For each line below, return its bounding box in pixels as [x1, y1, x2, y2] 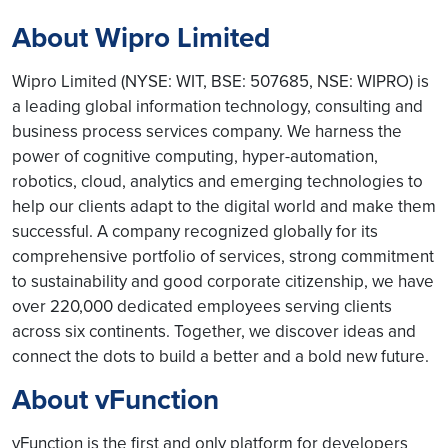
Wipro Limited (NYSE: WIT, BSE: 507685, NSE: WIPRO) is [12, 69, 429, 93]
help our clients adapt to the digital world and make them [12, 194, 436, 218]
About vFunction [12, 379, 219, 420]
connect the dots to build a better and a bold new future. [12, 344, 433, 368]
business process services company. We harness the [12, 119, 402, 143]
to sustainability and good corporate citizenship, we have [12, 269, 434, 293]
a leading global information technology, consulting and [12, 94, 423, 118]
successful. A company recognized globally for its [12, 219, 378, 243]
